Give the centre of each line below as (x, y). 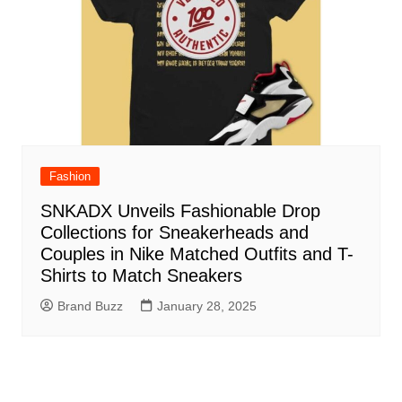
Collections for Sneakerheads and (174, 233)
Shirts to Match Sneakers (141, 276)
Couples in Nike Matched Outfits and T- (197, 254)
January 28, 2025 (206, 306)
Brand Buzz (90, 306)
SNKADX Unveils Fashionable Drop (180, 211)
